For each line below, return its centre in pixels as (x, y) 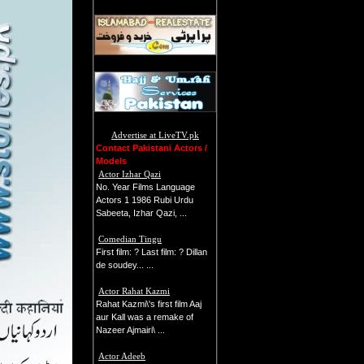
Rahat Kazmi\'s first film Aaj (149, 304)
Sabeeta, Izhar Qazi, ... (141, 213)
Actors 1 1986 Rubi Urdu (145, 200)
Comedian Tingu (130, 239)
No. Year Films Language (145, 187)
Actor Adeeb (122, 356)
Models (111, 161)
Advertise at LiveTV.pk (155, 135)
